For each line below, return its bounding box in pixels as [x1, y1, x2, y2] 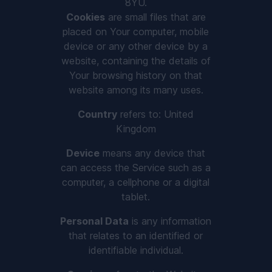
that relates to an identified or [69, 229, 203, 242]
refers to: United [117, 108, 194, 120]
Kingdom [115, 123, 156, 135]
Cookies [66, 11, 105, 23]
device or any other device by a [64, 40, 208, 52]
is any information [129, 215, 212, 227]
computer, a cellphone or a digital [62, 176, 210, 188]
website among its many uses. [68, 84, 203, 96]
